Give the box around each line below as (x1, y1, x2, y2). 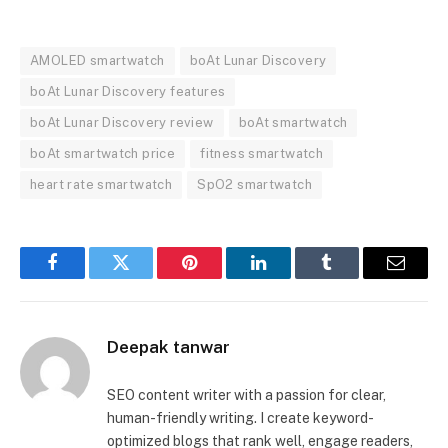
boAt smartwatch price (30, 146, 176, 161)
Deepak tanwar (107, 337, 230, 357)
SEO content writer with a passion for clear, (107, 387, 386, 403)
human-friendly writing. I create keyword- (107, 410, 374, 426)
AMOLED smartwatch (30, 53, 165, 68)
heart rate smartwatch (30, 177, 173, 192)
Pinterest (188, 268, 252, 287)
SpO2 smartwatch (197, 177, 313, 192)
